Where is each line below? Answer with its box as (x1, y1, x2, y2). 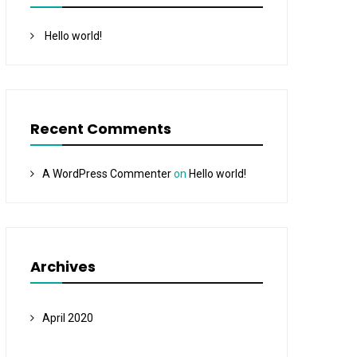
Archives (29, 257, 96, 277)
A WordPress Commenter (41, 167, 171, 180)
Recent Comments (29, 119, 171, 139)
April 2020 (41, 312, 93, 324)
